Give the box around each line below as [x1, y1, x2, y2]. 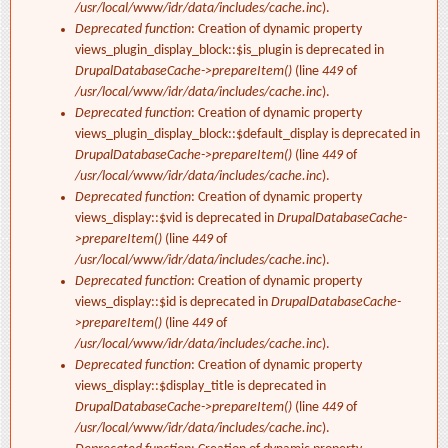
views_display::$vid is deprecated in [75, 211, 277, 227]
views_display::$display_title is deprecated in [75, 379, 326, 395]
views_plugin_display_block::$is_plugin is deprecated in [75, 43, 384, 59]
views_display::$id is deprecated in [75, 295, 271, 311]
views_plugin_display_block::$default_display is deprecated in [75, 127, 420, 143]
